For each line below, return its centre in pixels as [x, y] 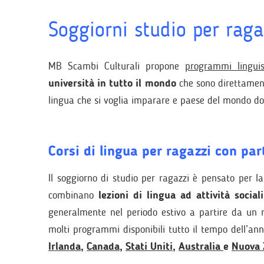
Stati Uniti [149, 246]
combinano [74, 195]
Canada [103, 246]
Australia [201, 246]
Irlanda [65, 246]
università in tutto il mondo [112, 83]
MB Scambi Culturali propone [117, 66]
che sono [197, 83]
